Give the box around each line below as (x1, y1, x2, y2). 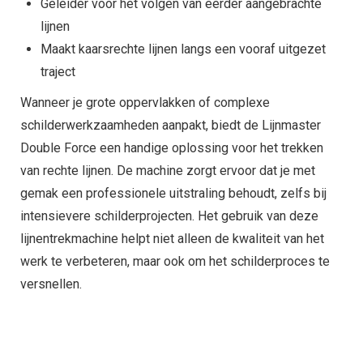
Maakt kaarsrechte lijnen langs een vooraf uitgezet (41, 41, 326, 57)
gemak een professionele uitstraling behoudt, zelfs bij (20, 186, 327, 201)
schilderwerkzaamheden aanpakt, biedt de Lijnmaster (20, 117, 321, 133)
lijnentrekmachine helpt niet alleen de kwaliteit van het (20, 231, 324, 246)
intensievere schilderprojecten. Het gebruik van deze (20, 208, 318, 224)
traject (41, 64, 75, 79)
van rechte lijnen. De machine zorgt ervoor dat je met (20, 163, 315, 178)
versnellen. (20, 276, 82, 292)
